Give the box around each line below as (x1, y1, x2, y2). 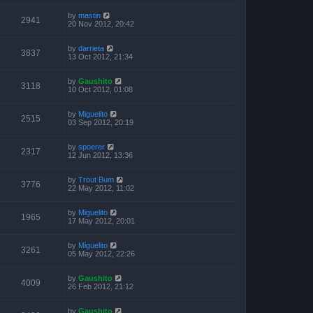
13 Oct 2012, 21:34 (68, 52, 133, 61)
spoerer (78, 142, 105, 151)
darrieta (78, 43, 104, 52)
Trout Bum (78, 175, 114, 184)
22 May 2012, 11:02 (68, 183, 134, 192)
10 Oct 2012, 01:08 (68, 85, 133, 94)
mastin (78, 10, 101, 20)
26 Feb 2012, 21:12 (68, 282, 133, 291)
